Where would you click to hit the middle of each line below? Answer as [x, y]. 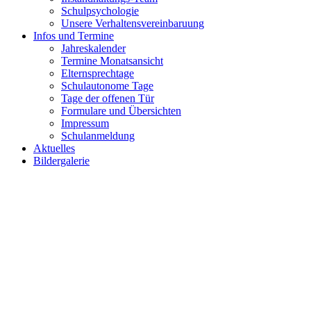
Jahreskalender [93, 49]
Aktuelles [54, 149]
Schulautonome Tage [107, 86]
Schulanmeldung [98, 136]
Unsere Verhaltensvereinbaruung [133, 24]
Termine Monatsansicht [112, 61]
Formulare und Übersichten [121, 111]
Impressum [85, 124]
